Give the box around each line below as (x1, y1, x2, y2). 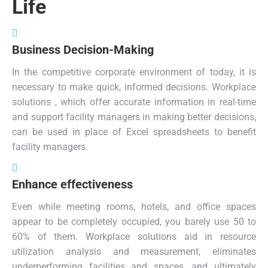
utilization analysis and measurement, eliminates (12, 246, 256, 257)
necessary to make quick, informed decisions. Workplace (12, 81, 256, 93)
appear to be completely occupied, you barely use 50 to (12, 216, 256, 227)
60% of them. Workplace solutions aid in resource (12, 231, 256, 242)
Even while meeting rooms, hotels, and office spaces (12, 201, 256, 212)
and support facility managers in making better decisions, (12, 111, 256, 123)
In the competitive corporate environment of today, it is (12, 66, 256, 78)
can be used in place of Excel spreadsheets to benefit (12, 126, 256, 138)
